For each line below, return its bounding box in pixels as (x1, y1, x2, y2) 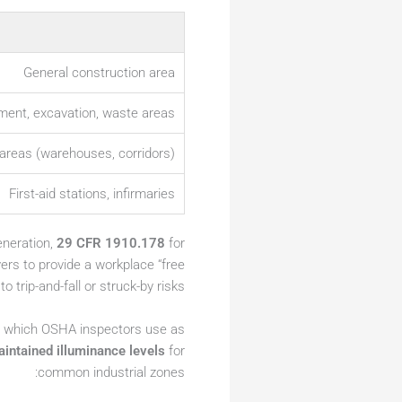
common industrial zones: (38, 364, 185, 381)
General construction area (23, 65, 175, 82)
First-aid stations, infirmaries (9, 186, 175, 203)
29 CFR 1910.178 (57, 235, 165, 252)
